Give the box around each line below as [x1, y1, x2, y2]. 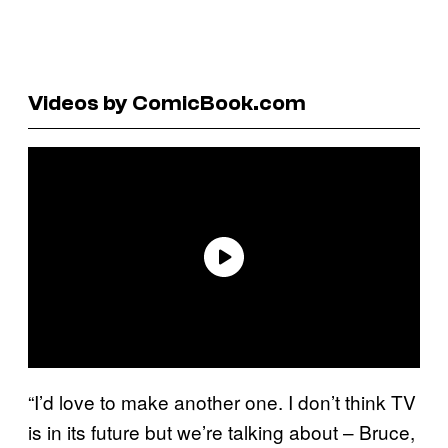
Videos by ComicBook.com [28, 89, 306, 116]
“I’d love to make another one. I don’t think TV [28, 387, 416, 415]
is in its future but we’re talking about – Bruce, [28, 417, 415, 445]
